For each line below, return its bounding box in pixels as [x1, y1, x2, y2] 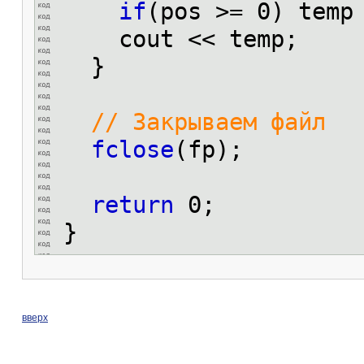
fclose [91, 136, 174, 163]
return [91, 191, 174, 219]
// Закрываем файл [91, 108, 326, 136]
